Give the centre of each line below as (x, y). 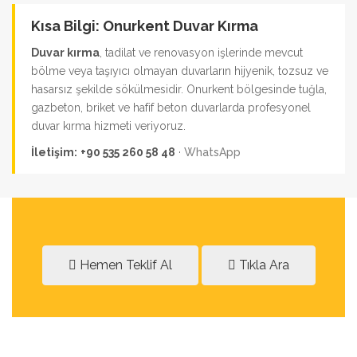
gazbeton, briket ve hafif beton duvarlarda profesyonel (171, 108)
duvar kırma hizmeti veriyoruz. (108, 126)
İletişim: (54, 152)
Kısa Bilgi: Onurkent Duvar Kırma (145, 26)
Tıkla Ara (262, 265)
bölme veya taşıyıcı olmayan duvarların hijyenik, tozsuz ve (180, 71)
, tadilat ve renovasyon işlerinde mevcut (201, 53)
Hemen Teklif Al (124, 265)
